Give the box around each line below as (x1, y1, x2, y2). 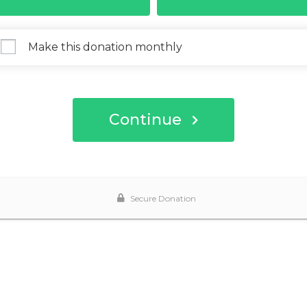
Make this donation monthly (28, 40, 182, 53)
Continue (109, 110, 182, 129)
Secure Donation (130, 193, 196, 204)
